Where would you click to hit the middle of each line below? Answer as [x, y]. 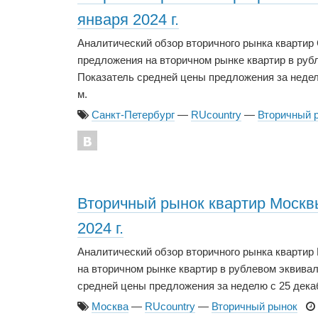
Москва [110, 306]
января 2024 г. [128, 19]
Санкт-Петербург [133, 114]
